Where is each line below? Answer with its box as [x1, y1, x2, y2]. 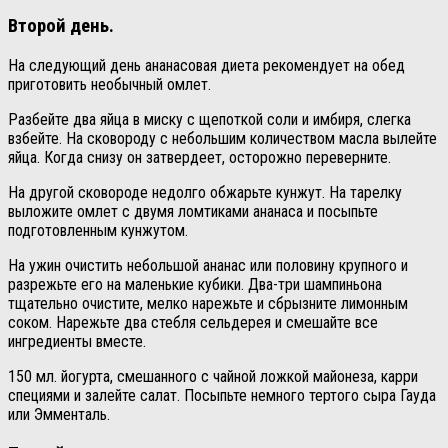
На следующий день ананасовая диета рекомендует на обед [8, 56, 405, 76]
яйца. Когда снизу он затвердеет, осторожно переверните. [8, 148, 391, 168]
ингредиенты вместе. [8, 332, 146, 352]
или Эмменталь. [8, 405, 110, 425]
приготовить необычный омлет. [8, 75, 211, 95]
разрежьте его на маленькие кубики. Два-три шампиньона [8, 275, 382, 295]
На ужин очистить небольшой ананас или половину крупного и [8, 256, 408, 276]
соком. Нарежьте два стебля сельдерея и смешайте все [8, 313, 378, 333]
